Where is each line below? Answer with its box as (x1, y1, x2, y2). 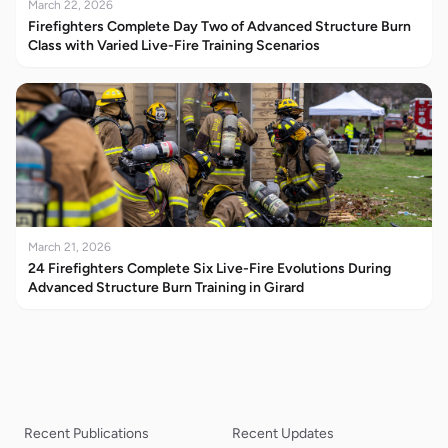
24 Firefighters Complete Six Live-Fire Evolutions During (28, 259, 391, 277)
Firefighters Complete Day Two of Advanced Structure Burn (28, 17, 411, 35)
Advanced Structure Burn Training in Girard (28, 278, 304, 296)
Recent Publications (24, 424, 149, 442)
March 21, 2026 (28, 239, 111, 254)
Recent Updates (232, 424, 334, 442)
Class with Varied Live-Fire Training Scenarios (28, 36, 320, 54)
